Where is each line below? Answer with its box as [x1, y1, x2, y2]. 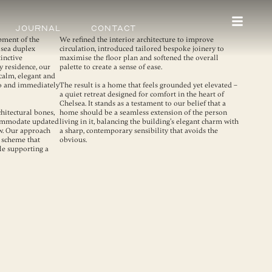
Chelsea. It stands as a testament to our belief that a [59, 98, 226, 108]
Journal [15, 24, 61, 33]
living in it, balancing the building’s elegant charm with [59, 117, 239, 126]
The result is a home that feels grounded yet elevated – [59, 80, 237, 90]
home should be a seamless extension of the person [59, 107, 227, 117]
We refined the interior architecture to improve [59, 35, 214, 44]
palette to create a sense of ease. [59, 62, 162, 72]
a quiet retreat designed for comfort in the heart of [59, 89, 224, 99]
